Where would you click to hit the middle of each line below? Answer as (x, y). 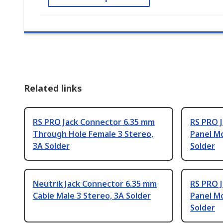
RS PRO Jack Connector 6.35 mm (94, 122)
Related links (53, 88)
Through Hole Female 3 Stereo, (93, 134)
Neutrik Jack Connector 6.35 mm (95, 184)
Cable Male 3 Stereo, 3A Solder (92, 196)
